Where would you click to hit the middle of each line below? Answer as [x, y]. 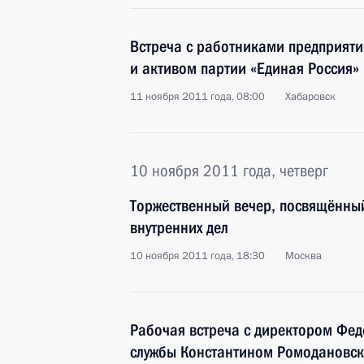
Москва [303, 256]
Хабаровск [310, 97]
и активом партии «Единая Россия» [245, 68]
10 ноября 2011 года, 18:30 [197, 256]
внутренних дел [179, 227]
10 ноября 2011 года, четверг [229, 171]
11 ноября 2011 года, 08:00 [197, 97]
